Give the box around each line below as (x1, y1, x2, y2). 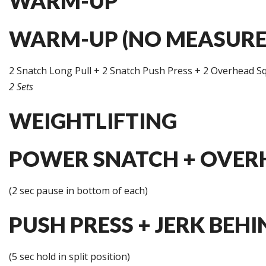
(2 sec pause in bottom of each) (9, 184, 148, 197)
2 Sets (9, 80, 33, 93)
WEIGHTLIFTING (9, 107, 177, 134)
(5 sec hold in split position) (9, 250, 130, 263)
